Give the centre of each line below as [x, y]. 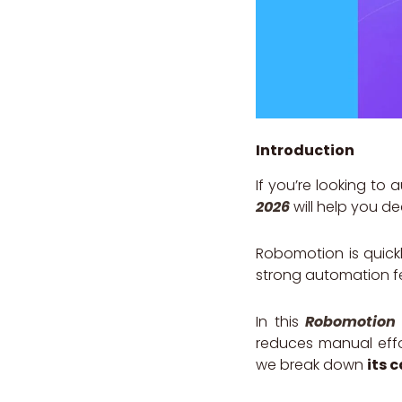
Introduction [305, 151]
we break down [311, 364]
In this [281, 321]
